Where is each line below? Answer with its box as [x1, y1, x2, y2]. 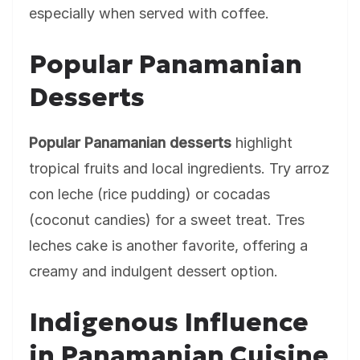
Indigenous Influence [29, 306, 309, 338]
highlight [231, 134, 292, 151]
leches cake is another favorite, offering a [29, 237, 308, 254]
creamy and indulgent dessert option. [29, 263, 278, 280]
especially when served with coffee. [29, 5, 269, 22]
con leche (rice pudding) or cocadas [29, 186, 270, 202]
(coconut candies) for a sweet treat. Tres [29, 211, 305, 228]
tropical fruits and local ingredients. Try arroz [29, 160, 329, 177]
